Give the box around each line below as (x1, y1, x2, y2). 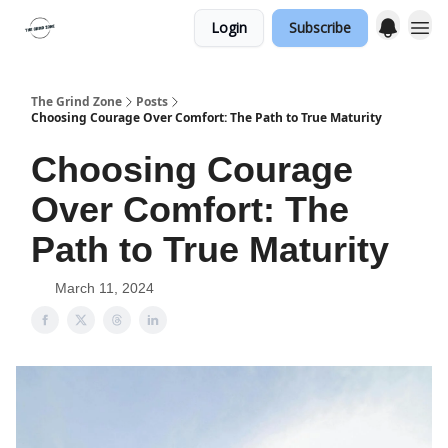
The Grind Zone (31, 93, 122, 110)
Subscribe (289, 18, 351, 37)
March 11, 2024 (55, 280, 154, 296)
